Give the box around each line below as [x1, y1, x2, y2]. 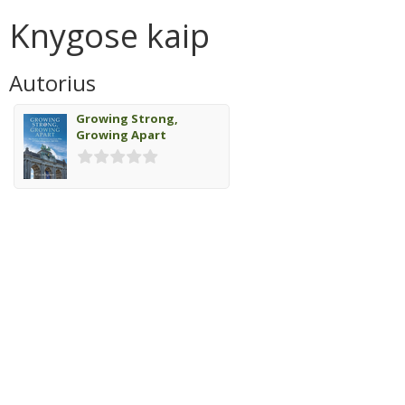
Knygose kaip [9, 14, 210, 58]
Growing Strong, [76, 110, 178, 127]
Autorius [9, 68, 96, 98]
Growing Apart [76, 127, 166, 143]
